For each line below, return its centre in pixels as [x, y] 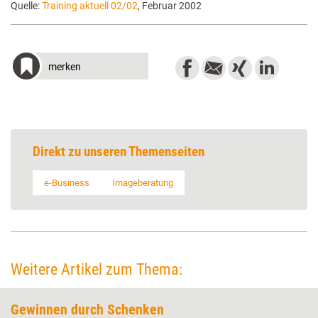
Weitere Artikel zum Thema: [97, 269]
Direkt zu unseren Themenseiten [119, 152]
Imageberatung [143, 183]
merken [65, 67]
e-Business [67, 183]
